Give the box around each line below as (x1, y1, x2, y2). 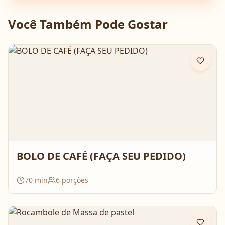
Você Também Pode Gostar (8, 16, 168, 32)
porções (60, 175, 88, 185)
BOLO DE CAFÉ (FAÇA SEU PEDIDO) (17, 149, 186, 163)
